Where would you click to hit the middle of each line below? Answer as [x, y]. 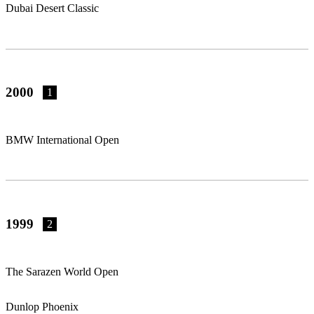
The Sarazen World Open [62, 271]
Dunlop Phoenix [42, 306]
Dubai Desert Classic [52, 8]
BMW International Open [62, 139]
